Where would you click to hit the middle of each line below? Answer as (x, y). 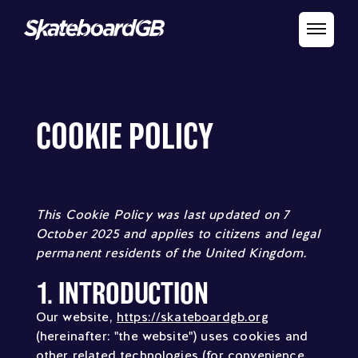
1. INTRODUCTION (122, 293)
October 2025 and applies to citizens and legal (178, 234)
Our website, (76, 317)
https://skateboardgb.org (192, 317)
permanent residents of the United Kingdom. (171, 253)
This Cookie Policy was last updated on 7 (163, 215)
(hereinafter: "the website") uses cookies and (171, 336)
